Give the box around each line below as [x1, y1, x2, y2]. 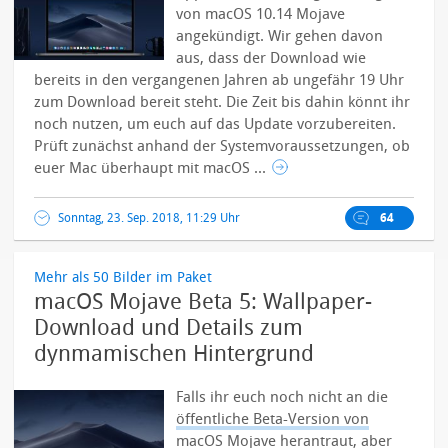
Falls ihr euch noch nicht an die [176, 388, 389, 406]
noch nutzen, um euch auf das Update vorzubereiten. [34, 115, 397, 133]
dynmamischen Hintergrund [34, 341, 315, 367]
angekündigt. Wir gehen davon [176, 27, 384, 45]
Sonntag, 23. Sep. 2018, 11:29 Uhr [58, 211, 241, 225]
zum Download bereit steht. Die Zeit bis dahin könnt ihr [34, 93, 411, 111]
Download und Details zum [34, 315, 304, 341]
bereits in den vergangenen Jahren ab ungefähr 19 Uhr [34, 71, 405, 89]
